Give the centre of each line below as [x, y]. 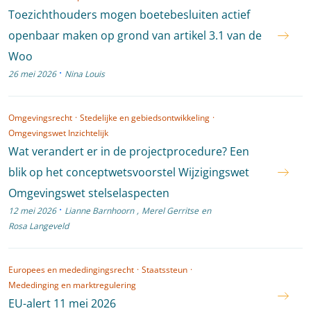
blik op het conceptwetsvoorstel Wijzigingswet [129, 172]
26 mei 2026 [32, 74]
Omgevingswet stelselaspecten [89, 193]
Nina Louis [85, 74]
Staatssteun [165, 270]
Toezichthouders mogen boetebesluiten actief [129, 15]
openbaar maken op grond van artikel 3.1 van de [135, 35]
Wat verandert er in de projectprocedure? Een [129, 151]
